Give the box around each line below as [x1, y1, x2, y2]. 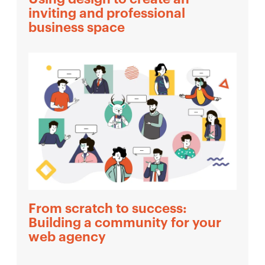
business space [28, 21, 125, 35]
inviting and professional [28, 7, 185, 21]
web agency [28, 230, 106, 244]
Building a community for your [28, 216, 221, 230]
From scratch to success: [28, 202, 187, 215]
